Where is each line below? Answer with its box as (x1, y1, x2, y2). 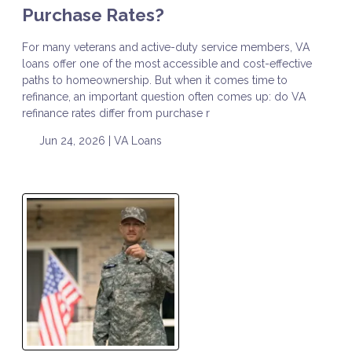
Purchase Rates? (22, 4, 164, 25)
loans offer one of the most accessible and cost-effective (22, 57, 312, 70)
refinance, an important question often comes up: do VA (22, 90, 306, 103)
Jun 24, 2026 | (35, 134, 114, 147)
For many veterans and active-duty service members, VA (22, 40, 310, 53)
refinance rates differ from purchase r (22, 106, 210, 119)
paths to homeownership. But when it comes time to (22, 73, 288, 86)
